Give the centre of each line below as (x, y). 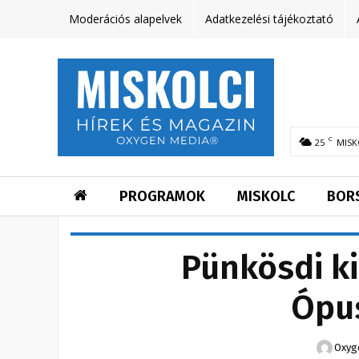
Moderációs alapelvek (125, 19)
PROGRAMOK (162, 197)
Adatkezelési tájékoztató (269, 19)
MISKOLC (266, 197)
